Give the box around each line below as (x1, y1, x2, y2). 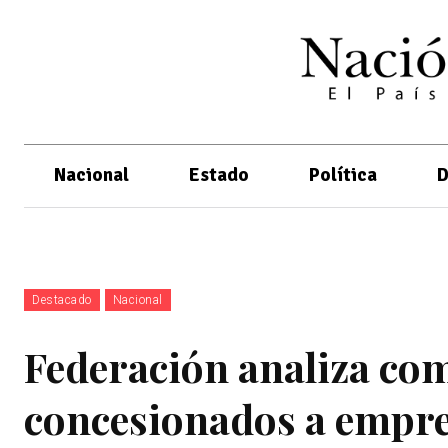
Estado (189, 162, 249, 187)
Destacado (32, 292, 92, 307)
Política (309, 162, 377, 187)
